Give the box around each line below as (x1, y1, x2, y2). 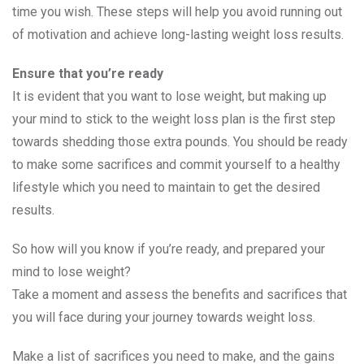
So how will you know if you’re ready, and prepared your (12, 241, 325, 258)
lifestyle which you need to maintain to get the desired (12, 180, 320, 196)
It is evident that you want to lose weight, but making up (12, 89, 327, 105)
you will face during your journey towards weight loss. (12, 310, 315, 326)
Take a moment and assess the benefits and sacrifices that (12, 287, 347, 303)
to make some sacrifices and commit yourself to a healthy (12, 157, 340, 173)
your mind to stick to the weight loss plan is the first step (12, 111, 336, 128)
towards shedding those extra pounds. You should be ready (12, 134, 348, 150)
